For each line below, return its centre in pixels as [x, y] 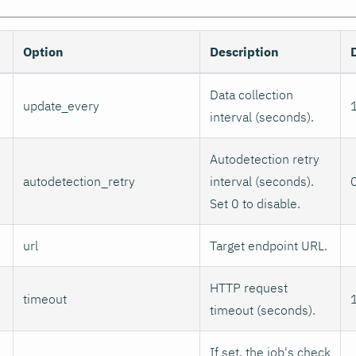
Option [43, 51]
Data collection [252, 94]
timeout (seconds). [263, 310]
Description [244, 51]
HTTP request [249, 287]
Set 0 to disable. [255, 203]
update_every [61, 105]
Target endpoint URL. [269, 245]
